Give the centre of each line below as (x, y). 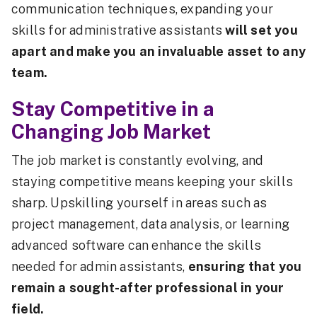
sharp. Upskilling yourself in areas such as (139, 203)
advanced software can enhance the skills (137, 246)
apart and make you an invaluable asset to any (159, 52)
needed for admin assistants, (100, 267)
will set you (261, 30)
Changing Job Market (111, 132)
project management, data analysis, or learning (151, 224)
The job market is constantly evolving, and (138, 161)
